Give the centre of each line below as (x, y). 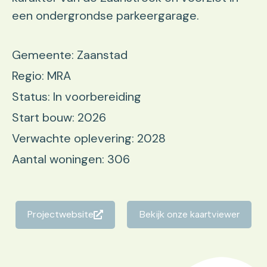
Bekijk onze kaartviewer (189, 215)
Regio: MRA (41, 76)
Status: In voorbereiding (77, 97)
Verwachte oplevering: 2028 (89, 139)
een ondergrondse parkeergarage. (105, 16)
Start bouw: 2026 (59, 118)
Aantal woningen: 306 (71, 159)
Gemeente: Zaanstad (70, 55)
